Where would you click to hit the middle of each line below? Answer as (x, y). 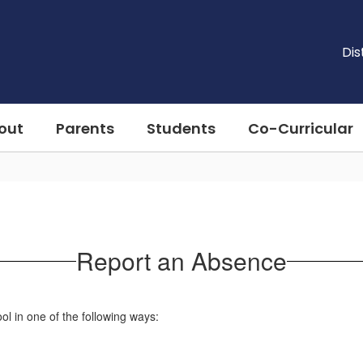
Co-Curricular (301, 128)
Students (181, 128)
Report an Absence (181, 261)
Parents (85, 128)
